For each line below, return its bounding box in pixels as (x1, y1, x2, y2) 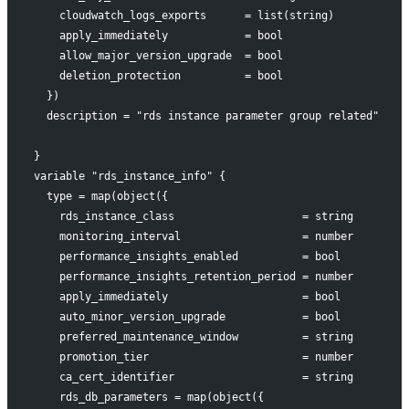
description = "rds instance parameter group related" (33, 110, 379, 123)
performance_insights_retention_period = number (33, 270, 353, 284)
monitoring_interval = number (33, 230, 353, 244)
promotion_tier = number (33, 351, 353, 364)
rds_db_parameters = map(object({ (33, 391, 264, 404)
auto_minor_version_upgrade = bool (33, 310, 341, 324)
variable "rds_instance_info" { (33, 170, 225, 184)
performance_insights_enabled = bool (33, 250, 341, 264)
